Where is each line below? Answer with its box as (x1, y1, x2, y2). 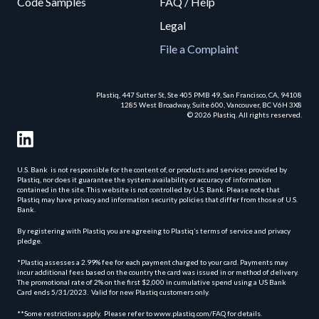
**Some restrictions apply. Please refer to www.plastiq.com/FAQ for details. (17, 309, 262, 318)
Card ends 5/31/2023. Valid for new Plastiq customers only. (17, 288, 209, 296)
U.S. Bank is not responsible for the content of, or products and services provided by (17, 165, 287, 174)
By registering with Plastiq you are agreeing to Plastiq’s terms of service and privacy (17, 226, 291, 235)
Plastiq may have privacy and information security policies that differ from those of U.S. (17, 195, 298, 204)
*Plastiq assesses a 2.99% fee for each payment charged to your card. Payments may (17, 258, 288, 266)
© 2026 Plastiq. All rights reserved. (187, 110, 302, 119)
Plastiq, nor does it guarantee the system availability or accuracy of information (17, 175, 271, 184)
